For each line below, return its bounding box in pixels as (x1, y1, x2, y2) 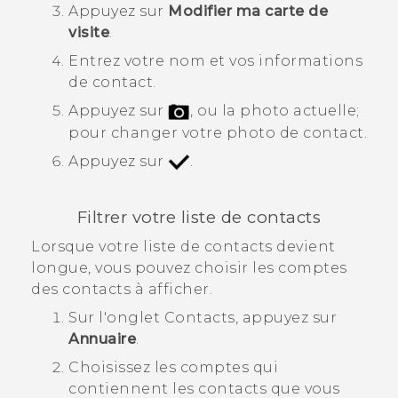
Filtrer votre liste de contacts (76, 207, 322, 228)
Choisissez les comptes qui (68, 358, 278, 376)
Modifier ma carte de (168, 2, 328, 20)
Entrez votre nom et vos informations (68, 52, 362, 69)
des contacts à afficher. (31, 280, 212, 298)
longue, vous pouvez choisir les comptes (31, 259, 347, 276)
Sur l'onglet (68, 308, 164, 326)
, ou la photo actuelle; (190, 101, 360, 119)
